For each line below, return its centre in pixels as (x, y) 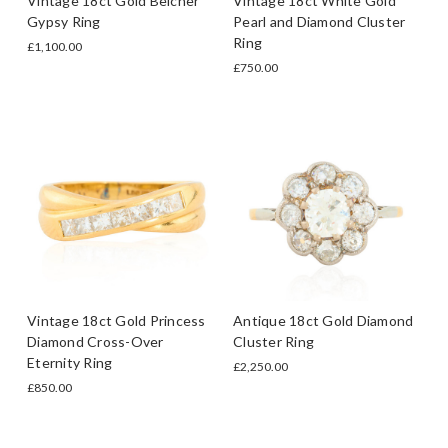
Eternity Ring (70, 362)
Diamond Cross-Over (95, 341)
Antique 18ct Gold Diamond (323, 320)
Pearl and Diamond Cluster (319, 21)
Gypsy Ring (64, 21)
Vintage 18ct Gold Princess (116, 320)
